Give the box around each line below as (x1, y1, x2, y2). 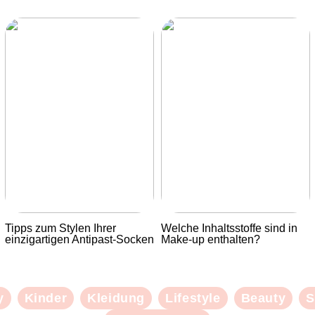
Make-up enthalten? (161, 233, 261, 245)
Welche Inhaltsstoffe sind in (161, 221, 298, 234)
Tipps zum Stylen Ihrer (4, 221, 116, 234)
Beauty (240, 291, 286, 305)
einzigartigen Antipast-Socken (4, 233, 154, 245)
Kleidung (87, 291, 146, 305)
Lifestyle (165, 291, 221, 305)
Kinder (24, 291, 67, 305)
